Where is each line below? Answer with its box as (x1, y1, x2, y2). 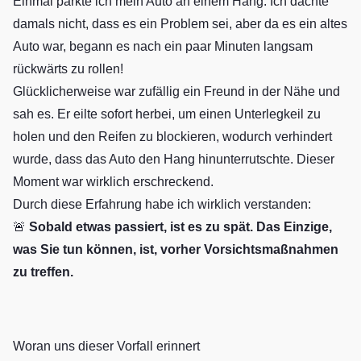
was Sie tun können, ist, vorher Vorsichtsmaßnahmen (13, 243, 338, 257)
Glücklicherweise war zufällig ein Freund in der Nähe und (13, 85, 340, 99)
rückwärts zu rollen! (13, 62, 123, 77)
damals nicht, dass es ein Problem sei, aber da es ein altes (13, 17, 347, 31)
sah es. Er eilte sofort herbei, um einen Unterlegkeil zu (13, 107, 321, 122)
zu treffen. (13, 265, 73, 280)
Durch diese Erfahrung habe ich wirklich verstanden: (13, 197, 311, 212)
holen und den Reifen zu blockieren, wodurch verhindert (13, 130, 332, 144)
